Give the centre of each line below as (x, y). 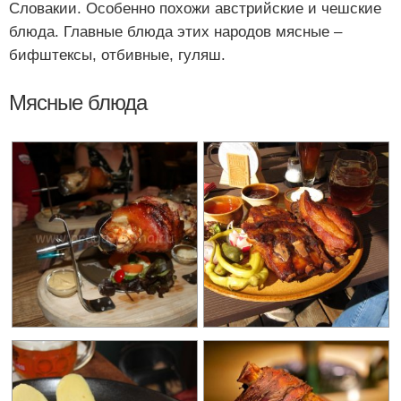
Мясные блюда (78, 103)
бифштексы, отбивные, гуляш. (117, 55)
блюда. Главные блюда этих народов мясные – (175, 31)
